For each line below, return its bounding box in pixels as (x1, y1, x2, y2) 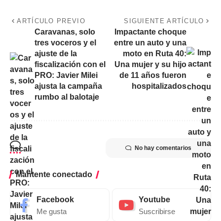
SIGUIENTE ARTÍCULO (124, 17, 204, 25)
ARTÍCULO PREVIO (17, 17, 85, 25)
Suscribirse (138, 208, 175, 216)
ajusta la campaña (35, 82, 102, 91)
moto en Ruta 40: (123, 49, 186, 58)
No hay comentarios (135, 145, 191, 152)
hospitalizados (132, 82, 186, 91)
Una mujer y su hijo (114, 60, 186, 69)
